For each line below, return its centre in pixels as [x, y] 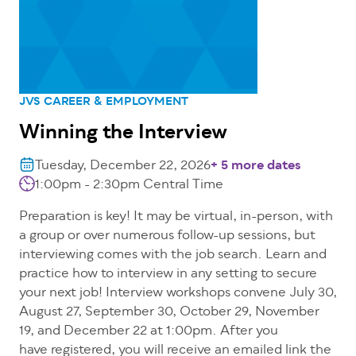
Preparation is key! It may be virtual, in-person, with [176, 217]
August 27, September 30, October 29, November [169, 313]
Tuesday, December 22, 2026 [123, 166]
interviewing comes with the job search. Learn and [173, 255]
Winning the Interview [123, 134]
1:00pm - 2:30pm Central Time [129, 186]
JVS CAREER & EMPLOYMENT [104, 103]
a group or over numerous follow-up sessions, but [167, 236]
